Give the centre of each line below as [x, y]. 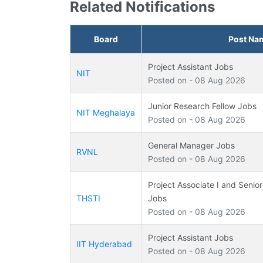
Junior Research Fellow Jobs [202, 106]
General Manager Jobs [191, 145]
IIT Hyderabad [104, 244]
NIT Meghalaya [106, 112]
